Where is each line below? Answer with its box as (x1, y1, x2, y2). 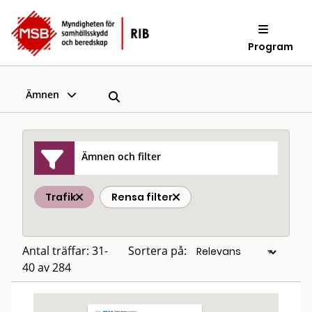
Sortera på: (128, 243, 187, 258)
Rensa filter (111, 190, 173, 204)
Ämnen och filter (81, 149, 162, 163)
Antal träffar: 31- (22, 243, 108, 258)
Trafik (45, 190, 76, 204)
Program (248, 39, 294, 54)
